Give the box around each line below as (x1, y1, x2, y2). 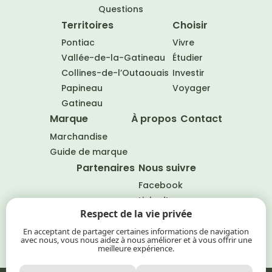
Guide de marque (50, 145, 127, 158)
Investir (172, 67, 205, 80)
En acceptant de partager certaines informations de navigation (23, 226, 249, 237)
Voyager (172, 82, 211, 95)
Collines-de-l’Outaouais (61, 67, 169, 80)
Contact (180, 112, 222, 126)
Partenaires (76, 160, 135, 175)
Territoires (61, 18, 114, 32)
